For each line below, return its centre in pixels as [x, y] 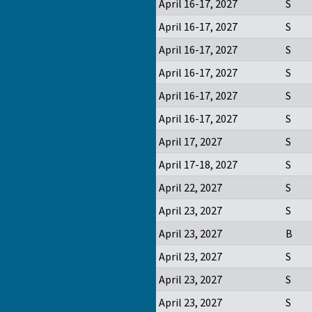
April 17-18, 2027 [198, 165]
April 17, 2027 [190, 142]
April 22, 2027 [190, 188]
